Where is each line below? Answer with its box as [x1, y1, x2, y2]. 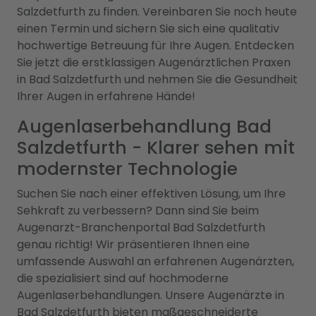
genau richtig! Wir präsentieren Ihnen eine [17, 236, 250, 253]
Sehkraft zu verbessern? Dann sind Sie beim [17, 202, 259, 219]
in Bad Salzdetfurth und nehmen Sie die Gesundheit [17, 71, 298, 87]
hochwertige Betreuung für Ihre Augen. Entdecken [17, 37, 294, 54]
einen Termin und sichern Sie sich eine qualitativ [17, 20, 279, 37]
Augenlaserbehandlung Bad [17, 114, 272, 139]
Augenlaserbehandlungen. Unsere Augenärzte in [17, 286, 284, 303]
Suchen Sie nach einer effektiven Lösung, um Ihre [17, 185, 286, 202]
